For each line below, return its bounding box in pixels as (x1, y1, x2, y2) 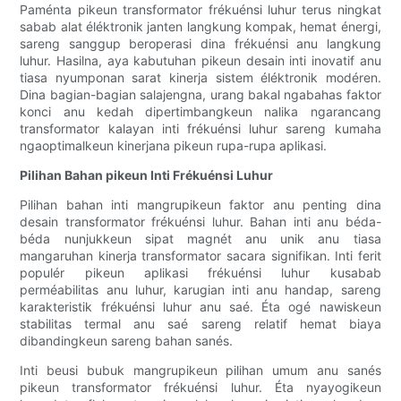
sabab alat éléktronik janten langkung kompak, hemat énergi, (20, 19, 381, 35)
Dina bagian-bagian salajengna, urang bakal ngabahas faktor (20, 87, 381, 103)
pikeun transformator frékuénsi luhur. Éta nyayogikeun (20, 380, 381, 396)
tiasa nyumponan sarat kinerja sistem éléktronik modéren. (20, 70, 381, 86)
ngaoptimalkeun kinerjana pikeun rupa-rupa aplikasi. (20, 138, 328, 154)
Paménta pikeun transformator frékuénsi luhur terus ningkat (20, 2, 381, 18)
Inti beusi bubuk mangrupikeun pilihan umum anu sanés (20, 363, 381, 379)
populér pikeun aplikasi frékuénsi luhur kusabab (20, 265, 381, 281)
